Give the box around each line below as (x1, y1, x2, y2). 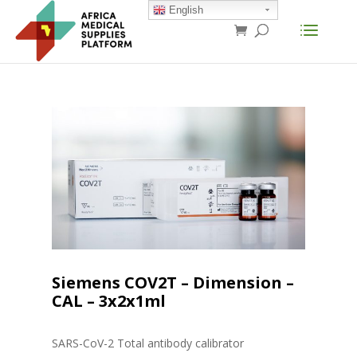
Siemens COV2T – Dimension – (51, 272, 294, 294)
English (165, 4, 203, 16)
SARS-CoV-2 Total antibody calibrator (51, 335, 244, 351)
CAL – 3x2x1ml (51, 290, 166, 312)
